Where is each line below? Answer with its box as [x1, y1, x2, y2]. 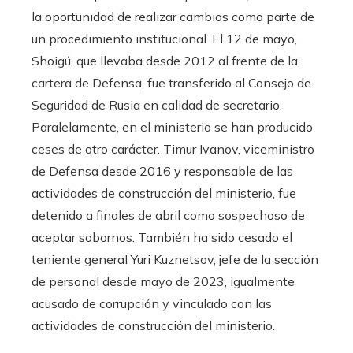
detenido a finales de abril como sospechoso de [32, 206, 305, 223]
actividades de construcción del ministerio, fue [32, 184, 296, 201]
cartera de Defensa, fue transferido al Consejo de [32, 74, 311, 91]
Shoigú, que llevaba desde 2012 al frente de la [32, 52, 298, 69]
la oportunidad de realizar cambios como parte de [32, 8, 314, 24]
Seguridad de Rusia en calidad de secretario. [32, 96, 282, 113]
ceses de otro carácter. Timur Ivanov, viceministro [32, 140, 314, 157]
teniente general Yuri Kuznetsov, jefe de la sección [32, 251, 318, 267]
